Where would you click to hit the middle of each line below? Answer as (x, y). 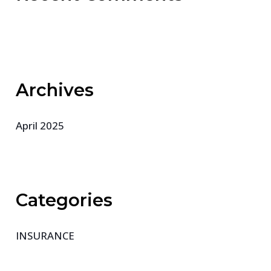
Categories (64, 200)
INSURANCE (45, 235)
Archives (55, 90)
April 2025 (40, 125)
